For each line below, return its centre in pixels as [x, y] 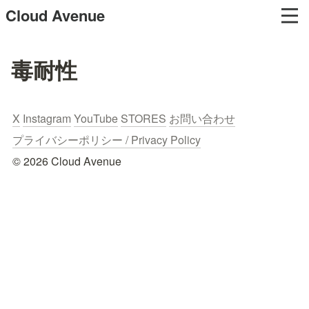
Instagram [47, 118]
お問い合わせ [202, 118]
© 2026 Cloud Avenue [67, 161]
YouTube [96, 118]
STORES [143, 118]
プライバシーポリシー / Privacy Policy [107, 140]
